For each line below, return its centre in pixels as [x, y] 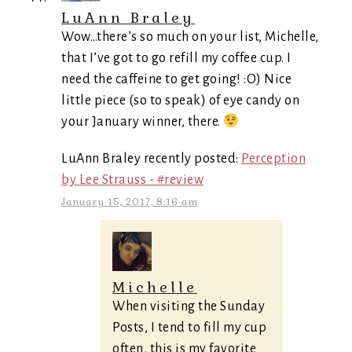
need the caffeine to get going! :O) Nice [176, 79]
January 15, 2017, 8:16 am [130, 202]
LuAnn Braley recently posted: [151, 159]
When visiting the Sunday [189, 306]
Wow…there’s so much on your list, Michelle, [190, 37]
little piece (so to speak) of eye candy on [180, 101]
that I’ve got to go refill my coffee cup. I [176, 58]
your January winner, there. [142, 122]
